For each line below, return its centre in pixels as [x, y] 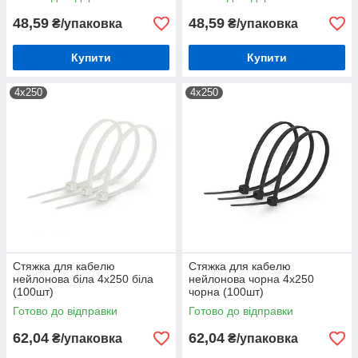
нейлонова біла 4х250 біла [83, 279]
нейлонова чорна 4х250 [251, 279]
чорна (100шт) [226, 292]
